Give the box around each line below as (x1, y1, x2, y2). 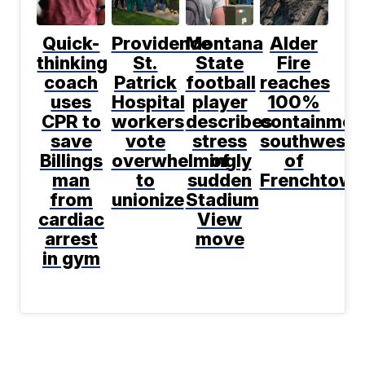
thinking (37, 51, 108, 73)
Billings (39, 149, 103, 171)
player (191, 90, 248, 112)
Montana (185, 32, 263, 54)
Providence (111, 32, 211, 54)
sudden (187, 169, 253, 191)
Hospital (111, 90, 185, 112)
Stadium (185, 188, 259, 210)
